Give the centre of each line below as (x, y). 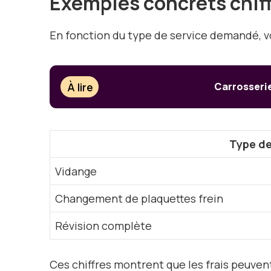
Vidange (76, 171)
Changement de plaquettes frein (139, 199)
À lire (80, 87)
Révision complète (103, 226)
